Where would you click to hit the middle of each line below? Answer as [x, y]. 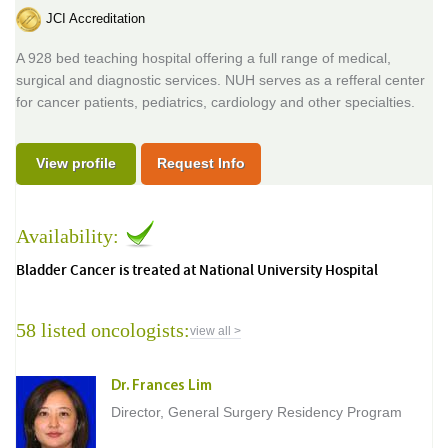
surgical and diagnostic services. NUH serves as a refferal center [220, 79]
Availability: [70, 235]
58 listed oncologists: [103, 329]
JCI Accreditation [95, 18]
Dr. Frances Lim [161, 386]
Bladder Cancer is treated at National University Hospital [197, 270]
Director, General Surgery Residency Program [256, 411]
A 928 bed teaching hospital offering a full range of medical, [203, 57]
